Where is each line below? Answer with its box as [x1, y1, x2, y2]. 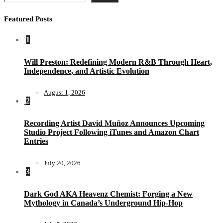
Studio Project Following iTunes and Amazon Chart [24, 128, 199, 137]
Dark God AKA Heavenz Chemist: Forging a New [24, 189, 193, 198]
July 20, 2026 [44, 159, 81, 167]
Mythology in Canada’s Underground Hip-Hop [24, 198, 183, 207]
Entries [24, 137, 48, 146]
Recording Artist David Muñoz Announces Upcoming [24, 119, 205, 128]
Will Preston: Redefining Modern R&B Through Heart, [24, 57, 212, 66]
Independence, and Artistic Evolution [24, 66, 149, 75]
